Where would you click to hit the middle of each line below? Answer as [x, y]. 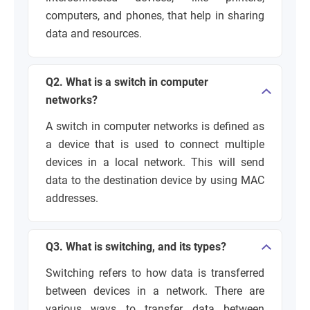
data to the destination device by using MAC [155, 180]
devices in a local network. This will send [155, 162]
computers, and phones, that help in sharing [155, 15]
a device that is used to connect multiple [155, 144]
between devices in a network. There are [155, 291]
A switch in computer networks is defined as [155, 126]
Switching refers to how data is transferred [155, 273]
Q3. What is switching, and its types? [136, 246]
